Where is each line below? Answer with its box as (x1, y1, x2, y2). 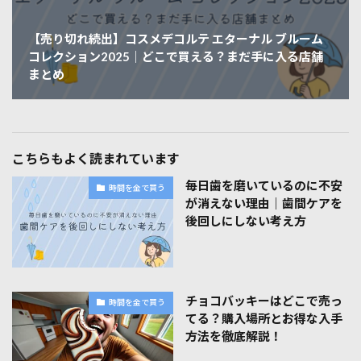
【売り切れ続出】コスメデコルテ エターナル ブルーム (28, 31, 323, 47)
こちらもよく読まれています (12, 151, 180, 167)
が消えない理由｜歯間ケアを (185, 196, 342, 211)
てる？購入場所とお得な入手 (185, 310, 342, 326)
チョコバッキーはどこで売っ (185, 293, 342, 308)
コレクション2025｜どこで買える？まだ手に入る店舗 (28, 49, 323, 64)
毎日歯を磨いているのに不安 (185, 178, 342, 193)
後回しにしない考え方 (185, 214, 306, 229)
